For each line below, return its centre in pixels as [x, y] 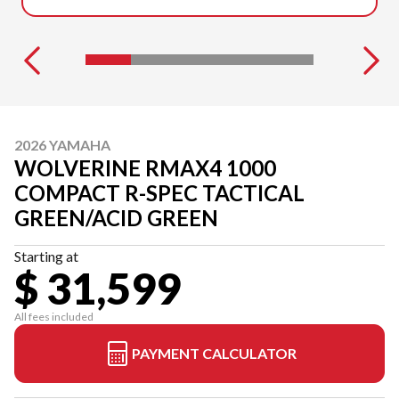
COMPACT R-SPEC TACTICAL [159, 193]
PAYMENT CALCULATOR [214, 353]
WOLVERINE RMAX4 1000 [145, 168]
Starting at [46, 256]
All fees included [54, 317]
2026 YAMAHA [62, 145]
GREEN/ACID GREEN [116, 218]
